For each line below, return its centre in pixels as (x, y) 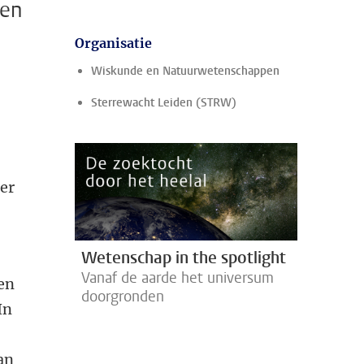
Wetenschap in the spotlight (184, 258)
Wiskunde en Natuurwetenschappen (185, 71)
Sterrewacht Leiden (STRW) (164, 103)
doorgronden (123, 296)
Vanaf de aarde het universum (178, 277)
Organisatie (113, 43)
